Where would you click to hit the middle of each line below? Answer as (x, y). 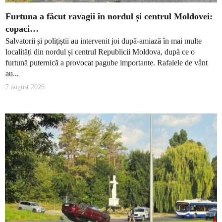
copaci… (22, 28)
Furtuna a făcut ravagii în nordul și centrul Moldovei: (109, 16)
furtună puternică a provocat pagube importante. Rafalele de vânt (107, 63)
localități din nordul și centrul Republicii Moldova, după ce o (100, 52)
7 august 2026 (25, 87)
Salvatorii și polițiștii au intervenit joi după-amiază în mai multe (104, 41)
